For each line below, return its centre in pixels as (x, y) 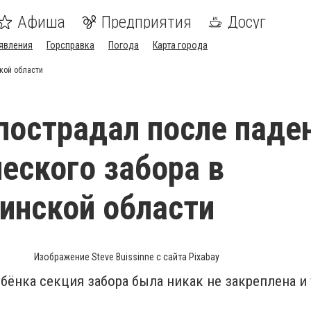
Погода (124, 45)
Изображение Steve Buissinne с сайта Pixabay (126, 257)
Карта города (180, 45)
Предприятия (146, 22)
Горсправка (70, 45)
